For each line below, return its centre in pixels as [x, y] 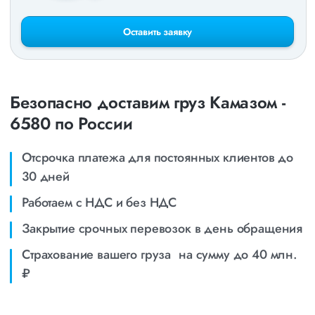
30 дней [46, 176]
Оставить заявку [157, 32]
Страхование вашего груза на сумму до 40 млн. [160, 255]
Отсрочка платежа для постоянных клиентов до [158, 157]
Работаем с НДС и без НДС [99, 202]
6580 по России [71, 123]
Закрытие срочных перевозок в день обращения [162, 229]
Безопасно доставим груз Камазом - [148, 102]
